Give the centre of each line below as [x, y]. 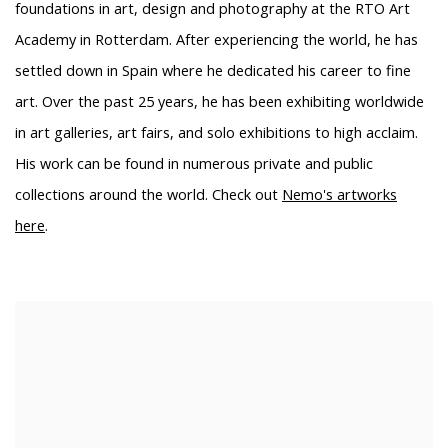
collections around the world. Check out [148, 194]
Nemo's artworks [339, 194]
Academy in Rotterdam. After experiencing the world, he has [216, 39]
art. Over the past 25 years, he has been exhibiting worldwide [219, 101]
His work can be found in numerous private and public [194, 163]
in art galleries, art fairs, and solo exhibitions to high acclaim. [216, 132]
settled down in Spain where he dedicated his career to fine [213, 70]
